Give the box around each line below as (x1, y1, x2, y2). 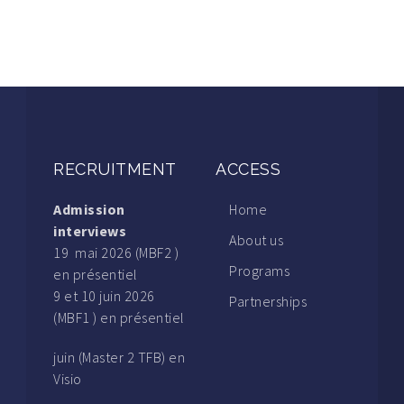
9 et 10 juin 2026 (53, 287, 155, 306)
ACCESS (216, 160, 280, 179)
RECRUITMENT (53, 160, 177, 179)
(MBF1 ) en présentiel (53, 308, 185, 327)
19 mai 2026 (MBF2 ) (53, 243, 179, 262)
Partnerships (229, 292, 307, 311)
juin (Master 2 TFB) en (53, 348, 185, 367)
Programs (229, 262, 289, 280)
